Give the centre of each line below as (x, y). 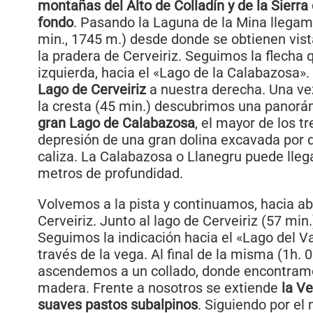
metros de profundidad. (110, 174)
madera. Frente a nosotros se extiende (160, 288)
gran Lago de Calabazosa (116, 123)
